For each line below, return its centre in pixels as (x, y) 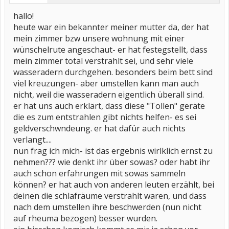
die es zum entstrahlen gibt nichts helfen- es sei (105, 117)
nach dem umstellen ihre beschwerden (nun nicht (107, 207)
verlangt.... (32, 140)
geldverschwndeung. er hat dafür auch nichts (99, 128)
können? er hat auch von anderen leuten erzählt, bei (114, 185)
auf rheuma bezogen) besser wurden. (85, 218)
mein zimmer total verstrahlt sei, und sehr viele (103, 61)
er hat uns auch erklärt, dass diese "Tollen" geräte (109, 106)
